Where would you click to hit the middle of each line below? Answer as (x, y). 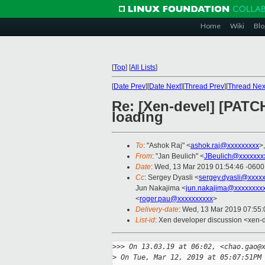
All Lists (143, 67)
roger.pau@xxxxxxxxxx (176, 199)
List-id (145, 220)
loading (138, 117)
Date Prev (130, 86)
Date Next (165, 86)
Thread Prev (204, 86)
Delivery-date (157, 210)
